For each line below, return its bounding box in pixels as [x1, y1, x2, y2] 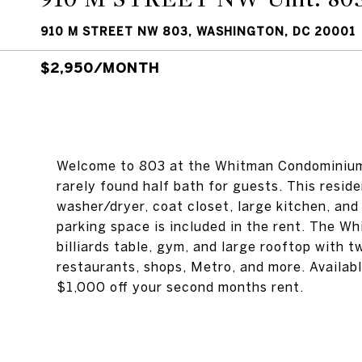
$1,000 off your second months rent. [57, 280, 304, 294]
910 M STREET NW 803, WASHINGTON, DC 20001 [40, 25, 356, 38]
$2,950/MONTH [40, 60, 159, 76]
